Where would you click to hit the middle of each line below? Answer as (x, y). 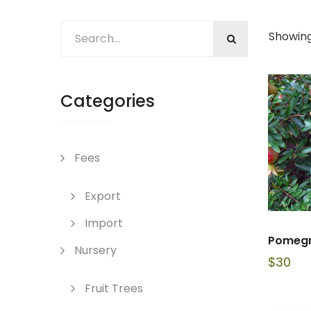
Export (103, 196)
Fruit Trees (114, 288)
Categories (108, 101)
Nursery (95, 250)
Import (104, 223)
